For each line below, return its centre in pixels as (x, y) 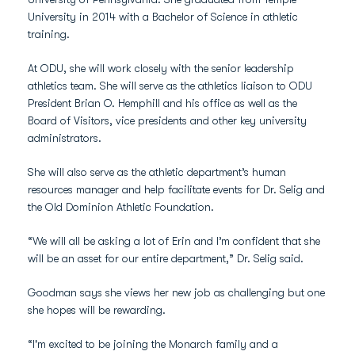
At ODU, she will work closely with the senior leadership (161, 68)
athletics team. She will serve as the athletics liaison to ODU (170, 86)
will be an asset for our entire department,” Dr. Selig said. (166, 258)
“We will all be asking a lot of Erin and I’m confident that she (174, 241)
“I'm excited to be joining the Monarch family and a (153, 344)
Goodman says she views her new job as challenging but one (176, 292)
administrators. (65, 138)
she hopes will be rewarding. (97, 310)
